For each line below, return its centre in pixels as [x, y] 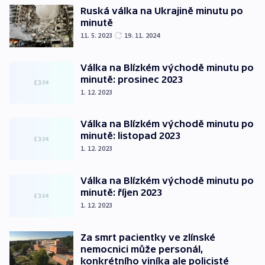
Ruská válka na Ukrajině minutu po [162, 11]
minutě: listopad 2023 [130, 136]
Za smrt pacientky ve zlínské [148, 237]
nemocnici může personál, [142, 249]
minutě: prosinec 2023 [132, 79]
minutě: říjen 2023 [121, 193]
